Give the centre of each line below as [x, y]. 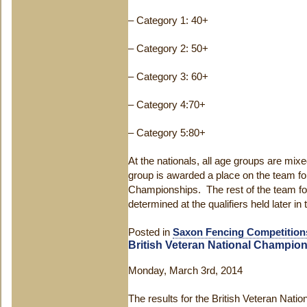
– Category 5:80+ [167, 133]
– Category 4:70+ [167, 105]
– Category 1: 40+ [168, 21]
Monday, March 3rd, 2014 [185, 271]
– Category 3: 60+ [168, 77]
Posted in [150, 232]
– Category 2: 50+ [168, 49]
